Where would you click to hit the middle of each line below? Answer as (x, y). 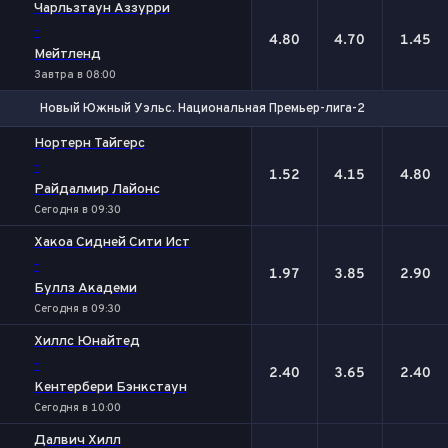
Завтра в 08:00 (75, 75)
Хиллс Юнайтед (87, 341)
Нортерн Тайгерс (89, 143)
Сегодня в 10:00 (77, 408)
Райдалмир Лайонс (97, 189)
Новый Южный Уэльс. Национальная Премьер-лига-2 (202, 108)
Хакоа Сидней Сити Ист (112, 242)
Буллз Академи (85, 288)
